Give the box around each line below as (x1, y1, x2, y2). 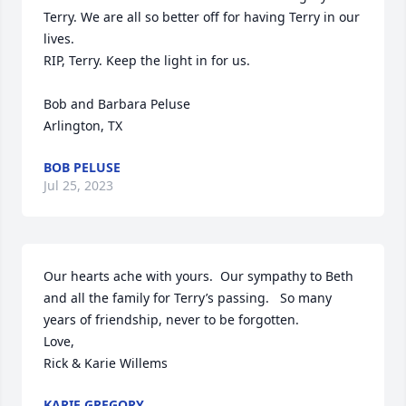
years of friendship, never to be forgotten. (43, 311, 299, 328)
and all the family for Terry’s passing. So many (43, 289, 332, 306)
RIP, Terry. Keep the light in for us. (43, 52, 254, 69)
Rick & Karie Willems (43, 354, 168, 372)
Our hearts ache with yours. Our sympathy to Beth (43, 267, 353, 285)
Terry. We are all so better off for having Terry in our (43, 8, 360, 25)
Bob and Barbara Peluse (43, 95, 190, 112)
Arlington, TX (43, 117, 122, 134)
